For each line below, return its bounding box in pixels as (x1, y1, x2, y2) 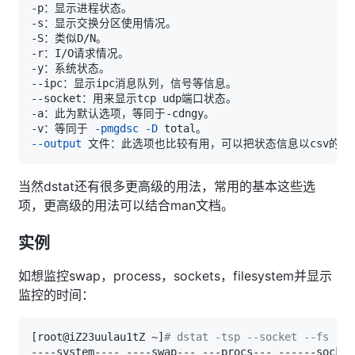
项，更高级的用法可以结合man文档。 (18, 197, 234, 213)
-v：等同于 (31, 121, 94, 135)
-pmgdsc (94, 121, 139, 135)
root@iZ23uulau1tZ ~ (37, 330, 158, 343)
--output (31, 136, 82, 150)
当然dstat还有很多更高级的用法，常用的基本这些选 (18, 177, 315, 194)
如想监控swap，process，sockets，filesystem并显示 (18, 267, 332, 284)
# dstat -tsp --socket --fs (164, 330, 329, 343)
